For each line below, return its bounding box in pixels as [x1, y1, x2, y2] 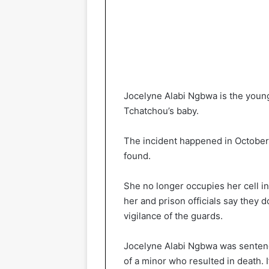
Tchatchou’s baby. [124, 104, 199, 116]
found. [124, 150, 151, 162]
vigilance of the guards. [124, 210, 223, 222]
